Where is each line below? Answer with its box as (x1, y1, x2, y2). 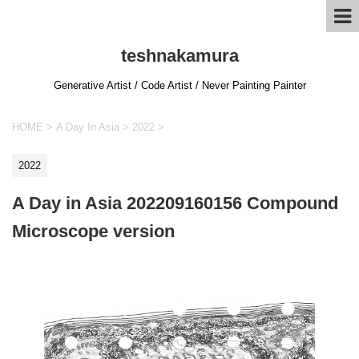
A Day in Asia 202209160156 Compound (12, 192, 338, 213)
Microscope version (12, 220, 175, 241)
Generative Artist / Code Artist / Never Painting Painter (53, 79, 306, 91)
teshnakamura (120, 46, 239, 66)
